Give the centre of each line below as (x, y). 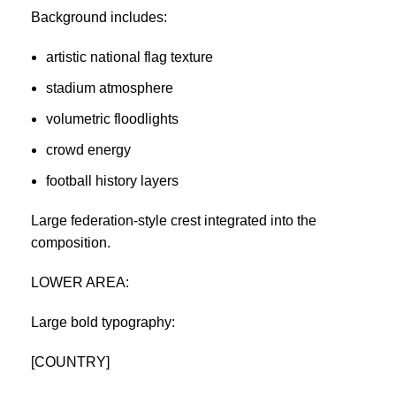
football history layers (112, 180)
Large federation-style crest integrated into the (174, 220)
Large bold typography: (103, 322)
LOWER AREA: (80, 282)
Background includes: (99, 17)
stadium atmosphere (110, 88)
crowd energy (88, 149)
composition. (71, 242)
